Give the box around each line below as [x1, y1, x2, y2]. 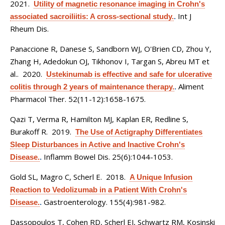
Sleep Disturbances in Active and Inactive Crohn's [10, 140, 185, 149]
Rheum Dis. [10, 24, 49, 34]
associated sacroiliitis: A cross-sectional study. [10, 12, 174, 21]
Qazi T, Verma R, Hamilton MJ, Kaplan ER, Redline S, [10, 114, 188, 124]
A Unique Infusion [130, 173, 192, 181]
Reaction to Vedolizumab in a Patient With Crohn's [10, 185, 187, 194]
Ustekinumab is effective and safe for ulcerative [46, 70, 212, 78]
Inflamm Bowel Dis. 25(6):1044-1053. [44, 152, 173, 162]
